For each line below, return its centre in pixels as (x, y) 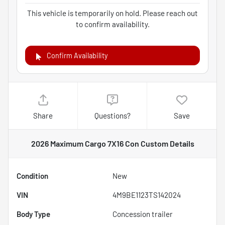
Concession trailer (143, 214)
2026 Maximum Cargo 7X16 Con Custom (99, 144)
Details (181, 144)
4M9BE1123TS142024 (147, 195)
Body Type (33, 214)
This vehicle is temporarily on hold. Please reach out (113, 13)
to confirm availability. (113, 24)
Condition (32, 176)
